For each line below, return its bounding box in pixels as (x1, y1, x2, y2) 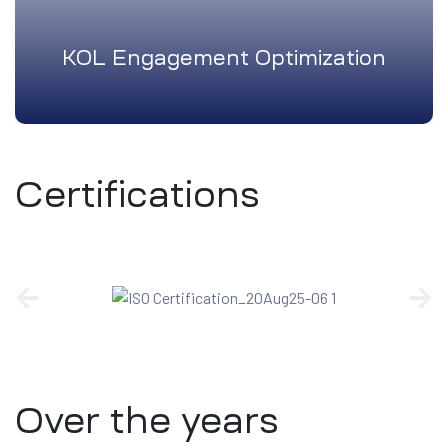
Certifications (15, 176, 260, 212)
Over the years (15, 402, 279, 438)
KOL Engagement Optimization (62, 47, 386, 68)
